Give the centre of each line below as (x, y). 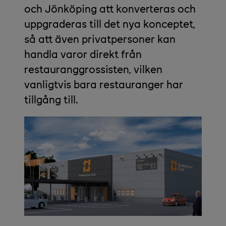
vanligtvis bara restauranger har (104, 83)
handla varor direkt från (83, 53)
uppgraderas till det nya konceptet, (110, 23)
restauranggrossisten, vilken (93, 68)
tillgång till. (51, 99)
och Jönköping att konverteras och (110, 8)
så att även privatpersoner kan (100, 38)
